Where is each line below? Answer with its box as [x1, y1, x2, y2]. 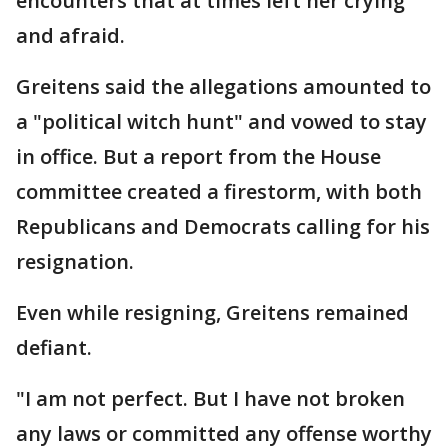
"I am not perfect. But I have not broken [16, 385, 405, 413]
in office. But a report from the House [16, 143, 381, 171]
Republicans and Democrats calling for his [16, 213, 430, 241]
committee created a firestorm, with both [16, 178, 422, 206]
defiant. [16, 334, 92, 362]
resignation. [16, 248, 134, 276]
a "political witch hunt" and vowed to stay [16, 108, 427, 136]
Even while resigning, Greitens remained [16, 299, 409, 327]
